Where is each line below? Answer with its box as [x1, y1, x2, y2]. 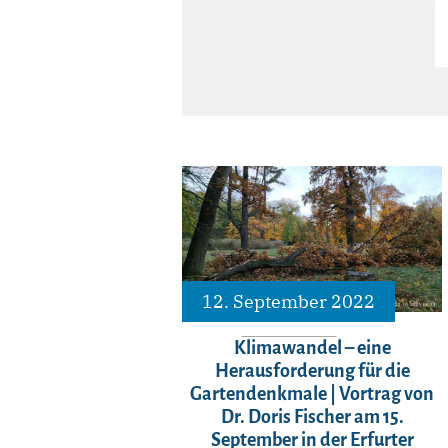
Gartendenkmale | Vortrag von [190, 384, 435, 405]
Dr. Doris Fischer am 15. [220, 407, 404, 428]
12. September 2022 [202, 290, 375, 314]
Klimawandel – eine [233, 338, 391, 359]
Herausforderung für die [214, 361, 410, 382]
